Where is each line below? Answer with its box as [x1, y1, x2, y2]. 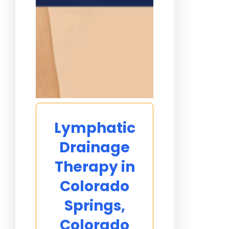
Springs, [64, 196, 125, 216]
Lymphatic [54, 118, 135, 138]
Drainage [59, 138, 130, 157]
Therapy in [54, 157, 135, 177]
